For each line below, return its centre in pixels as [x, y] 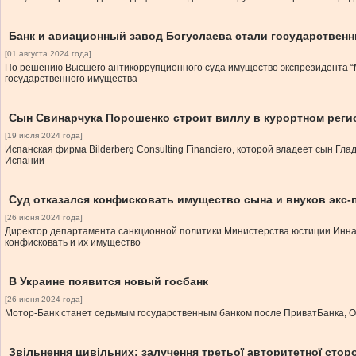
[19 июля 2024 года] [44, 135]
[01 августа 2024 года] [48, 54]
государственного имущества [71, 79]
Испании [25, 161]
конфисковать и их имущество [73, 242]
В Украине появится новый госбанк [108, 281]
